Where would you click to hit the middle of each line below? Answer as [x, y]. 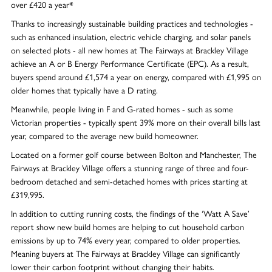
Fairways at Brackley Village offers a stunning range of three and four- [130, 168]
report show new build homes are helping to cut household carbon [127, 226]
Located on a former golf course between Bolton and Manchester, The [134, 155]
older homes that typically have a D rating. [84, 90]
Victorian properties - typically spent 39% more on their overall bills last [135, 122]
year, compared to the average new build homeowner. [104, 136]
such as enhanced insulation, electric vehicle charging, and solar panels [131, 37]
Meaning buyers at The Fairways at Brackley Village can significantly [125, 253]
